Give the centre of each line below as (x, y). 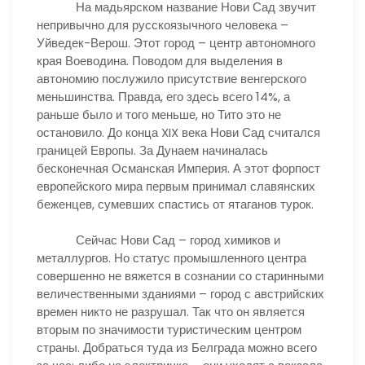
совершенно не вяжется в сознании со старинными (180, 276)
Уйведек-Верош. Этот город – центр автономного (176, 42)
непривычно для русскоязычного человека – (163, 24)
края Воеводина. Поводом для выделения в (160, 60)
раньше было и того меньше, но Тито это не (159, 114)
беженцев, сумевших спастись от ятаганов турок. (175, 204)
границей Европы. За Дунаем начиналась (152, 150)
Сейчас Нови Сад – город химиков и (158, 240)
